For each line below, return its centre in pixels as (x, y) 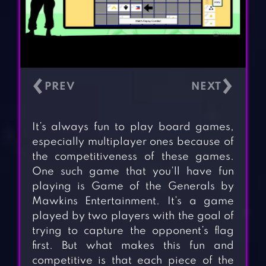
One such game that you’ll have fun (133, 172)
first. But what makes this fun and (133, 246)
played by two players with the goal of (133, 216)
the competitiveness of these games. (133, 157)
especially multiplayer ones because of (133, 142)
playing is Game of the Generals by (133, 187)
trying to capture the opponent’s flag (133, 231)
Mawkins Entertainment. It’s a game (133, 202)
